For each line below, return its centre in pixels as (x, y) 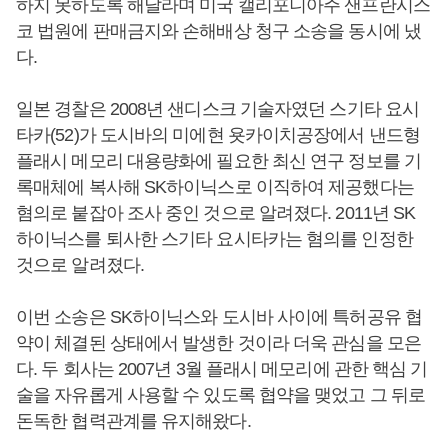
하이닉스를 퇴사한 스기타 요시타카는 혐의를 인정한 (214, 239)
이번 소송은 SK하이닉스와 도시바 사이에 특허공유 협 (219, 317)
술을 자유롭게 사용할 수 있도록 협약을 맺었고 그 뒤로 (221, 395)
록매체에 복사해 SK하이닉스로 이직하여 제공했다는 (215, 187)
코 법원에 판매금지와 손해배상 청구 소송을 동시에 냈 (218, 31)
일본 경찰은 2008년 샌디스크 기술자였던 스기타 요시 (218, 109)
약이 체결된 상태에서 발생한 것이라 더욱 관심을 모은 (218, 343)
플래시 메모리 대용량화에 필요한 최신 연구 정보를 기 (218, 161)
